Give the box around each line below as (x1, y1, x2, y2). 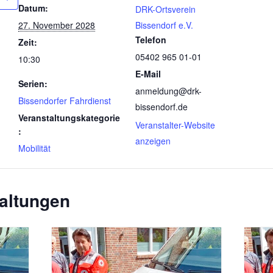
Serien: (18, 77, 48, 90)
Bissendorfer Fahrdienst (18, 94, 111, 107)
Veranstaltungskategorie (18, 111, 120, 124)
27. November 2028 (18, 18, 95, 31)
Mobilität (18, 141, 51, 154)
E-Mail (135, 67, 161, 80)
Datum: (18, 1, 48, 14)
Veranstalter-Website (135, 118, 215, 131)
